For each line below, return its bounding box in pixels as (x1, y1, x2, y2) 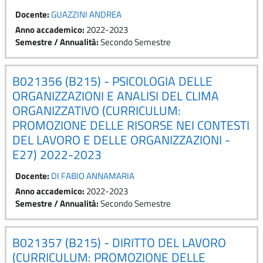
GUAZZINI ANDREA (51, 7, 122, 21)
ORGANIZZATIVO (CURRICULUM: (12, 100, 181, 120)
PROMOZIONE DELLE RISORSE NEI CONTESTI (12, 115, 249, 134)
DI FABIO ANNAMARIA (51, 168, 134, 183)
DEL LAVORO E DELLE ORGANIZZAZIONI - (12, 130, 230, 149)
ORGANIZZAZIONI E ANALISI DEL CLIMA (12, 86, 219, 105)
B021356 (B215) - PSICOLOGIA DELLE (12, 71, 213, 90)
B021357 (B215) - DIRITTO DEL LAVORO (12, 232, 226, 252)
